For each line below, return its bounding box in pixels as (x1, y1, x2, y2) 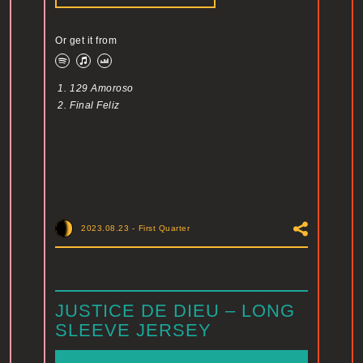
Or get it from (55, 35, 117, 47)
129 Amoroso (70, 83, 134, 95)
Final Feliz (70, 100, 120, 112)
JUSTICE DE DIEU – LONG (55, 301, 295, 322)
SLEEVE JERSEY (55, 320, 211, 341)
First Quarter (138, 224, 190, 233)
